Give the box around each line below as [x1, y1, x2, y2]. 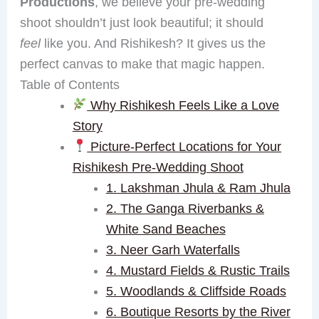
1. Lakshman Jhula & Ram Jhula [105, 180, 291, 195]
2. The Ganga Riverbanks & [105, 201, 264, 216]
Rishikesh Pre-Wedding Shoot [72, 159, 244, 174]
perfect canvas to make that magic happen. [19, 56, 265, 71]
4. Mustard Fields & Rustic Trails [105, 263, 290, 278]
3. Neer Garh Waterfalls [105, 242, 240, 257]
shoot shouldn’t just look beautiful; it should [19, 15, 263, 30]
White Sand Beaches [105, 221, 226, 236]
